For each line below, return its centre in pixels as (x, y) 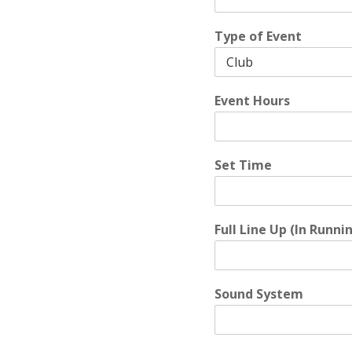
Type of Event (258, 36)
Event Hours (252, 101)
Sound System (259, 294)
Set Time (243, 165)
